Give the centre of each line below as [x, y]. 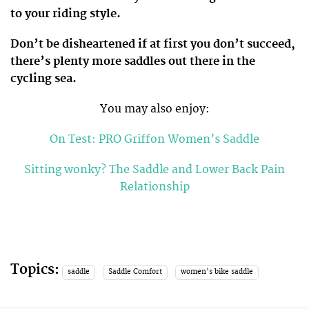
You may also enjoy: [154, 109]
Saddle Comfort [135, 272]
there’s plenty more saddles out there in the [133, 61]
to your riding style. [66, 13]
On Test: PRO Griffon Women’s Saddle [154, 140]
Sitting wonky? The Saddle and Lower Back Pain [154, 170]
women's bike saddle [217, 272]
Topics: [35, 270]
